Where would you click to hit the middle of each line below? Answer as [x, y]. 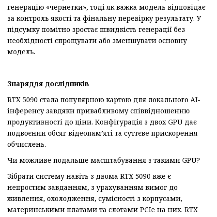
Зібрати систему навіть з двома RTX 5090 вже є [89, 176]
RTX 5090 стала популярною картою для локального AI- [104, 99]
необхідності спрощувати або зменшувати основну [97, 40]
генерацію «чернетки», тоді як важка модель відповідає [106, 7]
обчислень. [27, 144]
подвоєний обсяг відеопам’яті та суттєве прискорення [102, 133]
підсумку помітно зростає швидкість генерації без [96, 29]
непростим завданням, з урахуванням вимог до [93, 187]
